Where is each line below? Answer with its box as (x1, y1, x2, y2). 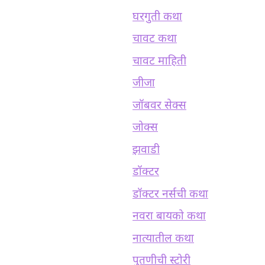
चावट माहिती (132, 54, 186, 69)
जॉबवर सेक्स (132, 98, 186, 114)
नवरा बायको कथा (132, 209, 206, 225)
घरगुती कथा (132, 9, 182, 25)
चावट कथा (132, 32, 177, 47)
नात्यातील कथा (132, 231, 194, 247)
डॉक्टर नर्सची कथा (132, 187, 208, 202)
